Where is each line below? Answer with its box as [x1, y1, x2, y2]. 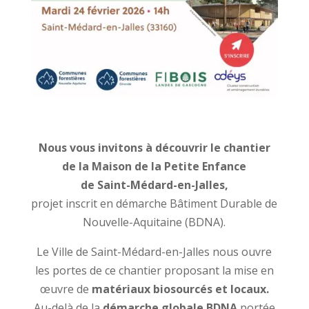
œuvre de [39, 281, 92, 297]
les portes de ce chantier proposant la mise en [34, 263, 274, 279]
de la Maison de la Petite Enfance [62, 159, 247, 175]
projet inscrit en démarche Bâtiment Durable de [31, 196, 278, 212]
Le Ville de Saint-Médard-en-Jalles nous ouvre [37, 244, 272, 260]
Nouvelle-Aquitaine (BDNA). [83, 215, 226, 230]
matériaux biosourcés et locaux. [91, 281, 269, 297]
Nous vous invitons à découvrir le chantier [38, 140, 270, 156]
